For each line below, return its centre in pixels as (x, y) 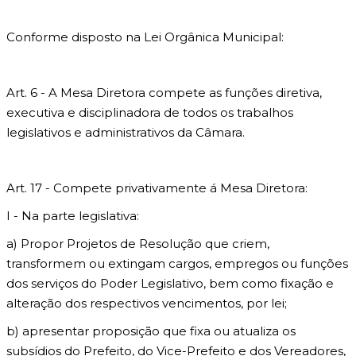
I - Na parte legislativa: (73, 216)
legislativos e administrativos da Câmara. (126, 132)
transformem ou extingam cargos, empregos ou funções (177, 263)
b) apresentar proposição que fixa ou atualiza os (151, 331)
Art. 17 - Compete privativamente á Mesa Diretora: (157, 188)
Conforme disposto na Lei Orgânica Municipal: (145, 37)
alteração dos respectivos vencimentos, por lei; (147, 303)
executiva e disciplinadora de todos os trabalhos (150, 112)
